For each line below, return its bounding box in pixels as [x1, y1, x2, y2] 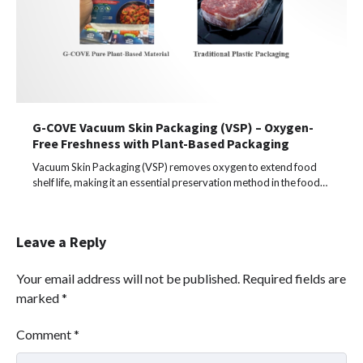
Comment [16, 326, 74, 342]
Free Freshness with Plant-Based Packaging [32, 135, 289, 152]
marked [16, 289, 62, 305]
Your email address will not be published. [16, 270, 240, 286]
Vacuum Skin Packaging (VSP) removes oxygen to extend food [32, 160, 317, 173]
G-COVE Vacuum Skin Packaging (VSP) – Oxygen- [32, 118, 314, 135]
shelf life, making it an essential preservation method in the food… [32, 175, 327, 189]
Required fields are [242, 270, 346, 286]
